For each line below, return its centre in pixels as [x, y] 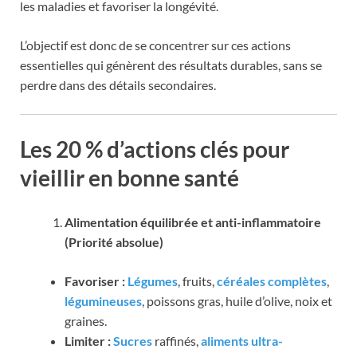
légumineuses [103, 301]
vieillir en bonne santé [129, 178]
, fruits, [197, 281]
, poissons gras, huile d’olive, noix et [237, 301]
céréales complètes [272, 281]
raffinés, [178, 341]
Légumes [153, 281]
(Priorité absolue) [114, 242]
